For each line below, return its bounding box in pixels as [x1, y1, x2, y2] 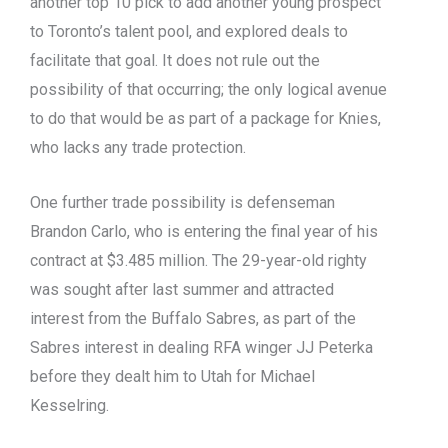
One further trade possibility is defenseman [30, 192, 335, 212]
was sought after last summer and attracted [30, 279, 334, 299]
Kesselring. [30, 395, 113, 415]
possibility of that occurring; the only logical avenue [30, 80, 387, 100]
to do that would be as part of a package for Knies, [30, 109, 381, 129]
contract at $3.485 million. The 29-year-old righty [30, 250, 367, 270]
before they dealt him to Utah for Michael [30, 366, 315, 386]
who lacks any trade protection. [30, 138, 250, 158]
